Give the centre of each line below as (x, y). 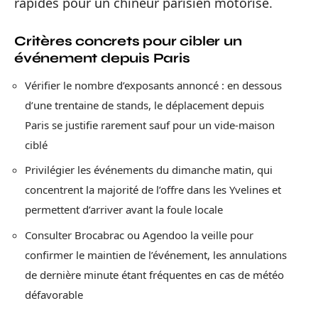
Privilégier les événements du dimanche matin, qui (149, 170)
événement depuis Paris (102, 57)
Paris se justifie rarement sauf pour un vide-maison (150, 125)
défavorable (54, 294)
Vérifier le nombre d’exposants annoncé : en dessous (153, 85)
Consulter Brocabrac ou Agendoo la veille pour (139, 235)
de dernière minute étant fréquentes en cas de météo (154, 274)
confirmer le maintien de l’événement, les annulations (156, 254)
